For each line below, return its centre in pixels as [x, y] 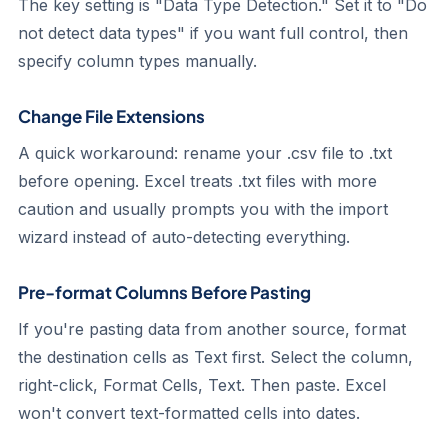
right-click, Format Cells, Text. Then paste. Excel [202, 385]
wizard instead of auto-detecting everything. [184, 237]
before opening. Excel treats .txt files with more [197, 181]
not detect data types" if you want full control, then [213, 33]
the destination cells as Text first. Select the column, [215, 357]
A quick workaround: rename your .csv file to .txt [205, 153]
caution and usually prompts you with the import [203, 209]
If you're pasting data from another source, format [212, 329]
